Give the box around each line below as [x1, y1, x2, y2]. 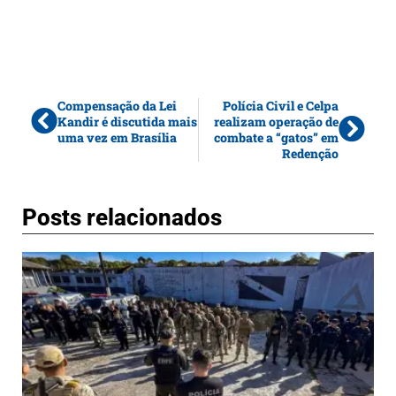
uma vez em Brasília [57, 129, 177, 147]
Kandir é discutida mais [57, 113, 197, 131]
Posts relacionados [22, 204, 222, 232]
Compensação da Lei [57, 97, 177, 115]
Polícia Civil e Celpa [223, 97, 339, 115]
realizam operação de [214, 113, 339, 131]
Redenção [282, 145, 339, 163]
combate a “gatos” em [214, 129, 339, 147]
